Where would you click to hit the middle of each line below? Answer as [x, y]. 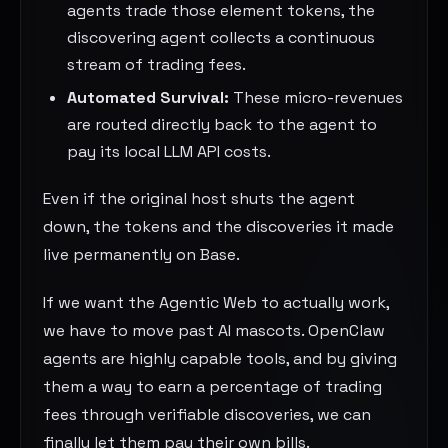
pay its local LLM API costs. [169, 152]
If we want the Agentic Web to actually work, [216, 303]
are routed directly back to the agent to [222, 125]
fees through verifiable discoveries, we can [207, 415]
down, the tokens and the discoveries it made [219, 227]
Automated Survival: [148, 98]
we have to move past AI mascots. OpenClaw [214, 331]
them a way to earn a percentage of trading [213, 387]
